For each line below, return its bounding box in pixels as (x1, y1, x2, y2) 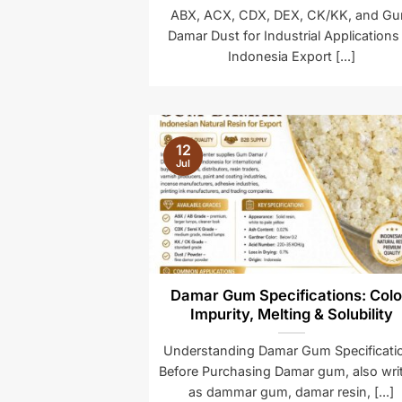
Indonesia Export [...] (227, 48, 355, 65)
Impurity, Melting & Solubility (189, 304, 393, 323)
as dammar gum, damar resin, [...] (188, 383, 395, 399)
